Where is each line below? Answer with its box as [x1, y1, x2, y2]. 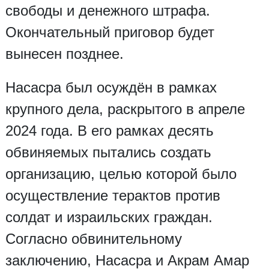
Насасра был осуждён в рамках [5, 79, 217, 95]
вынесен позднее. [5, 45, 124, 62]
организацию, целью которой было [5, 165, 237, 182]
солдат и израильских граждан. [5, 208, 213, 225]
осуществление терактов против [5, 187, 220, 204]
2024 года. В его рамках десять [5, 122, 214, 139]
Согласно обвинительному [5, 230, 182, 247]
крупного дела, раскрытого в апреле [5, 100, 245, 117]
